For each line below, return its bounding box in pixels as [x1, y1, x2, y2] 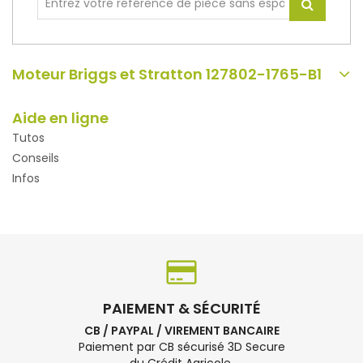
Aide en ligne [12, 108, 109, 128]
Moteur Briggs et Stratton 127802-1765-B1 [12, 64, 322, 84]
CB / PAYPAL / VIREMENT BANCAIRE [83, 322, 280, 339]
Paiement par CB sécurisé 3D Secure [78, 339, 285, 355]
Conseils [12, 150, 59, 166]
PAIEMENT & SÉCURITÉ [102, 298, 261, 318]
